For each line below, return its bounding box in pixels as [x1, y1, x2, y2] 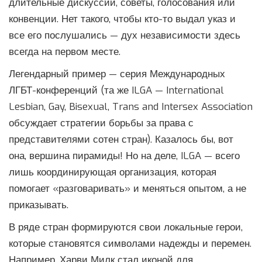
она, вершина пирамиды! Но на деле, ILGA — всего [9, 149, 240, 163]
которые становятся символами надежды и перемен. [9, 237, 251, 251]
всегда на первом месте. [9, 45, 120, 59]
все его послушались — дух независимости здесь [9, 29, 240, 43]
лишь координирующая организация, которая [9, 166, 216, 180]
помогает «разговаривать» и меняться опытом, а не [9, 182, 246, 196]
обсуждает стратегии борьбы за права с [9, 116, 194, 130]
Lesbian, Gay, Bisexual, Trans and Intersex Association [9, 100, 253, 114]
